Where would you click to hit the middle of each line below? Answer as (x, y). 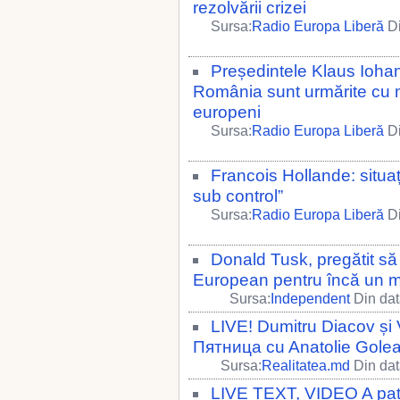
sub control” (238, 196)
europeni (227, 112)
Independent (310, 299)
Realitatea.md (306, 366)
